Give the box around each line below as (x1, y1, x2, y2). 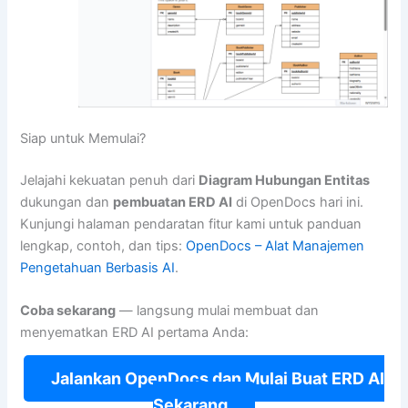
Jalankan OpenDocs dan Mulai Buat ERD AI (51, 368, 384, 388)
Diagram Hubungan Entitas (199, 171, 371, 189)
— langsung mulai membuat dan (116, 302, 320, 320)
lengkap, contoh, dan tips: (20, 237, 187, 254)
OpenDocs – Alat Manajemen (186, 237, 365, 254)
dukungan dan (20, 193, 114, 210)
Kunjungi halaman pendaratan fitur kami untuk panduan (20, 215, 362, 232)
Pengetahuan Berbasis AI (20, 259, 176, 276)
